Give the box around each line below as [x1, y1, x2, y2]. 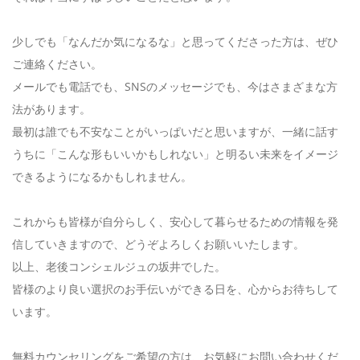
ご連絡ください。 [12, 56, 102, 72]
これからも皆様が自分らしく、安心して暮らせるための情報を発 [12, 214, 338, 230]
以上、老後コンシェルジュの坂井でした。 [12, 259, 226, 275]
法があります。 [12, 101, 91, 117]
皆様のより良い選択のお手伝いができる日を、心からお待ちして [12, 281, 338, 297]
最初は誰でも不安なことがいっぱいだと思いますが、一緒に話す [12, 124, 338, 140]
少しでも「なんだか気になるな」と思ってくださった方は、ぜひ [12, 34, 338, 50]
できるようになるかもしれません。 [12, 169, 192, 185]
